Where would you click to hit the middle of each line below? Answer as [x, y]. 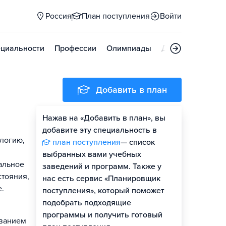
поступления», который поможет [103, 191]
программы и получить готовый [102, 215]
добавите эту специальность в [100, 130]
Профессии [75, 48]
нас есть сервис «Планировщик [101, 179]
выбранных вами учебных [92, 154]
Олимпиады [129, 48]
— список [138, 142]
